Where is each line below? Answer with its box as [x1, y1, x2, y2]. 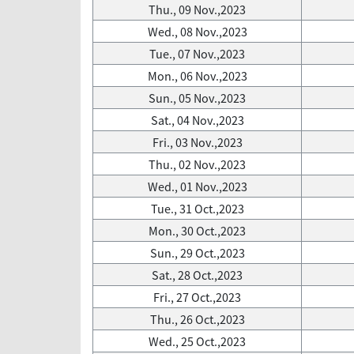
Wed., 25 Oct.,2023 [149, 333, 246, 350]
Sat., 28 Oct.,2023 [152, 266, 243, 284]
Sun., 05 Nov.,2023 [149, 89, 246, 107]
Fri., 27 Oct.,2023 [153, 288, 241, 306]
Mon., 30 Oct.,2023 [149, 222, 246, 239]
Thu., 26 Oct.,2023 [149, 311, 245, 328]
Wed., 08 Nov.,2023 [147, 23, 247, 40]
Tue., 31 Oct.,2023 [150, 200, 244, 217]
